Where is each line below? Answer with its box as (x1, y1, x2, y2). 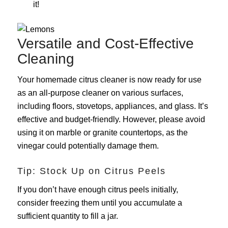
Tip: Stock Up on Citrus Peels (17, 166, 166, 177)
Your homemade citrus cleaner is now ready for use (17, 75, 202, 84)
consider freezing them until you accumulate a (17, 198, 182, 208)
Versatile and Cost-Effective (17, 35, 194, 51)
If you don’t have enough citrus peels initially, (17, 185, 178, 194)
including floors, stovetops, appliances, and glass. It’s (17, 102, 208, 111)
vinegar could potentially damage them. (17, 141, 159, 151)
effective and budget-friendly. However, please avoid (17, 115, 205, 124)
